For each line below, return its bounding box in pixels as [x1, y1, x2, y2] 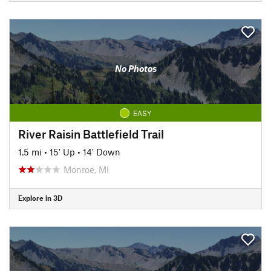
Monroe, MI [64, 163, 109, 175]
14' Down [83, 146, 120, 157]
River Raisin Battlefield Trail [18, 126, 164, 141]
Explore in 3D [18, 194, 62, 202]
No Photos [114, 63, 157, 74]
